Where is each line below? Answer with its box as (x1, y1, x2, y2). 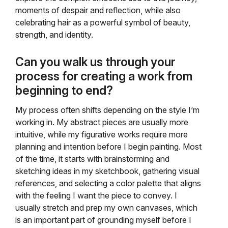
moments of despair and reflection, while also (15, 5, 181, 15)
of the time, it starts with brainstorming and (15, 154, 169, 164)
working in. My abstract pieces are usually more (15, 117, 188, 127)
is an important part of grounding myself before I (15, 215, 191, 225)
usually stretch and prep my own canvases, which (15, 203, 197, 213)
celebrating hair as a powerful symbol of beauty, (15, 17, 190, 27)
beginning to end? (15, 83, 113, 98)
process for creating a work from (15, 69, 192, 83)
